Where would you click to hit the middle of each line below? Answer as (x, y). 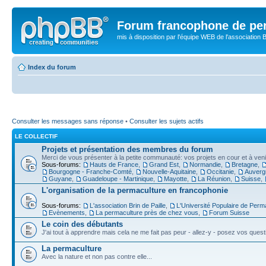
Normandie (205, 164)
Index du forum (52, 67)
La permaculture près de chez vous (147, 213)
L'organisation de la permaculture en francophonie (135, 190)
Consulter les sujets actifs (167, 121)
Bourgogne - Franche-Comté (90, 172)
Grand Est (164, 164)
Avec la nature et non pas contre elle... (97, 256)
